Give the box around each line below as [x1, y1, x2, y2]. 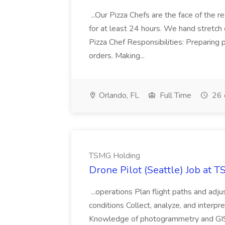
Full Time [158, 90, 191, 101]
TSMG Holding [89, 150, 140, 161]
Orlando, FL [97, 90, 139, 101]
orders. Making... [89, 50, 147, 61]
